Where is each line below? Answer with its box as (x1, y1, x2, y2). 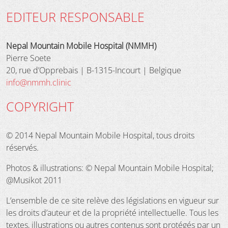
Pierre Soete (6, 52, 51, 64)
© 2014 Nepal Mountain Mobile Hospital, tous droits (6, 129, 194, 141)
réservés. (6, 141, 39, 153)
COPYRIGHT (6, 97, 74, 115)
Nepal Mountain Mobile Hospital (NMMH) (6, 40, 156, 51)
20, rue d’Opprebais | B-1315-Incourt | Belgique (6, 64, 181, 76)
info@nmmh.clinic (6, 76, 71, 88)
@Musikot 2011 (6, 174, 62, 186)
